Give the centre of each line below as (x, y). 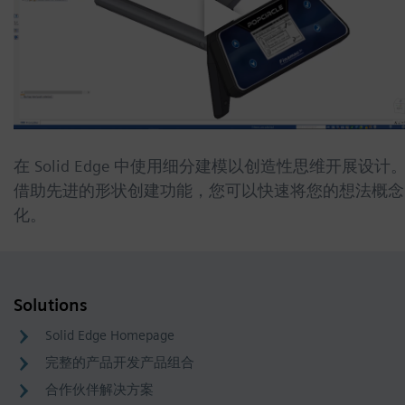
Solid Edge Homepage (110, 336)
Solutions (51, 306)
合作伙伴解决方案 (99, 390)
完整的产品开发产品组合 (120, 363)
